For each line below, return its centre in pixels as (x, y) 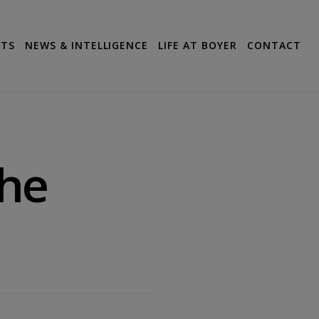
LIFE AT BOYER (198, 46)
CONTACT (274, 46)
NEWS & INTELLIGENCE (87, 46)
